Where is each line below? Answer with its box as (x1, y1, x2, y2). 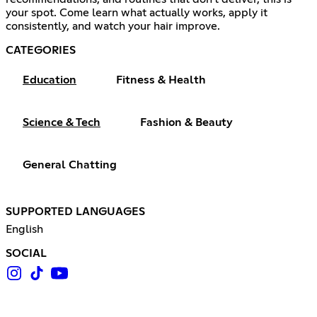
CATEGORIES (6, 45, 76, 57)
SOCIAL (6, 248, 47, 260)
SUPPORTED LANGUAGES (6, 206, 145, 218)
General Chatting (23, 159, 117, 171)
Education (23, 74, 76, 86)
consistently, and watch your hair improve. (6, 21, 220, 33)
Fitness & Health (116, 74, 206, 86)
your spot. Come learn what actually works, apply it (6, 7, 267, 19)
